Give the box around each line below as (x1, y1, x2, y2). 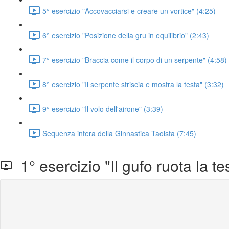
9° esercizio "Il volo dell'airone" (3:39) (42, 103, 163, 114)
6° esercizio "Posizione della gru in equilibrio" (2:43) (42, 30, 209, 40)
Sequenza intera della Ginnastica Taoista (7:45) (42, 128, 196, 139)
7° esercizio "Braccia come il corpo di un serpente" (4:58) (42, 54, 227, 65)
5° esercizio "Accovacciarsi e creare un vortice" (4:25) (42, 5, 216, 16)
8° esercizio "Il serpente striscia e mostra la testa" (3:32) (42, 79, 224, 89)
